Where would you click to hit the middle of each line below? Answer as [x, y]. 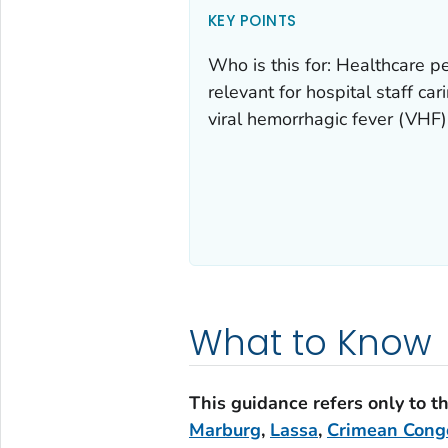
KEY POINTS [252, 20]
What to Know [310, 342]
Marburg [224, 429]
